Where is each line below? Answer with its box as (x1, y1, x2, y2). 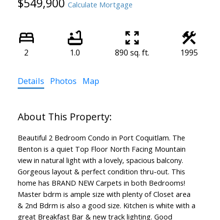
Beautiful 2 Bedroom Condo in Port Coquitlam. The (17, 132, 185, 142)
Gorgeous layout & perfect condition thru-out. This (17, 166, 185, 176)
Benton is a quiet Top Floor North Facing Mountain (17, 143, 186, 154)
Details (17, 75, 44, 86)
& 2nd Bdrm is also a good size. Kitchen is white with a (17, 200, 195, 210)
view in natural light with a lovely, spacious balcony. (17, 155, 183, 165)
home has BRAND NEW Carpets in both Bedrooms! (17, 177, 185, 188)
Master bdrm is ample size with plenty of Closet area (17, 189, 191, 199)
